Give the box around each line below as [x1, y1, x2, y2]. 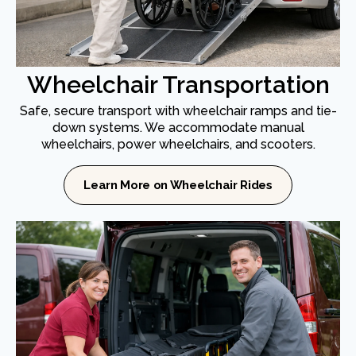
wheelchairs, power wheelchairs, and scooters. [41, 137, 315, 153]
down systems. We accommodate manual [52, 120, 304, 136]
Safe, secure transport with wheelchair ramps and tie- [19, 103, 337, 119]
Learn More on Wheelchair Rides [83, 178, 273, 193]
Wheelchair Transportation [26, 71, 330, 99]
